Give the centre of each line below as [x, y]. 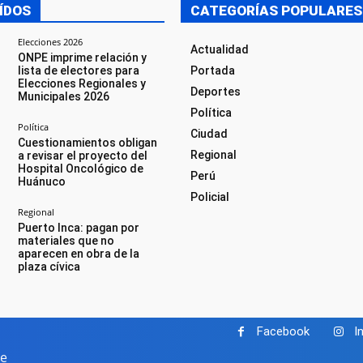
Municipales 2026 [63, 96]
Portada [212, 70]
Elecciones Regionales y [81, 83]
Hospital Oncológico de [80, 169]
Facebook [283, 331]
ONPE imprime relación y [82, 58]
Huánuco [41, 181]
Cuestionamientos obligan [87, 143]
